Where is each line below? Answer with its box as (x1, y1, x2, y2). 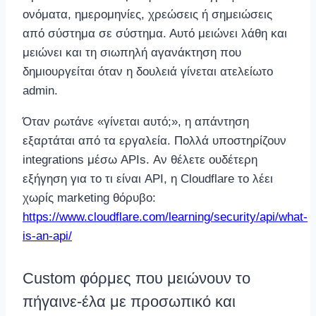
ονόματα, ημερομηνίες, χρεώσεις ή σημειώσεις (23, 8, 272, 22)
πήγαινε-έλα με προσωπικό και (23, 292, 236, 310)
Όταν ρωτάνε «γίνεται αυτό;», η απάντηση (23, 115, 249, 129)
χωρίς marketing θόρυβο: (23, 191, 156, 205)
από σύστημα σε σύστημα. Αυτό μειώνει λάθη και (23, 27, 287, 41)
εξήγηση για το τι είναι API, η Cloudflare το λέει (23, 172, 273, 186)
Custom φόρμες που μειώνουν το (23, 269, 250, 287)
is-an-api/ (23, 229, 72, 243)
